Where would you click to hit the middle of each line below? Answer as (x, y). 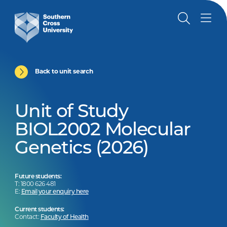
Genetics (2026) (82, 149)
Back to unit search (64, 72)
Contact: (28, 217)
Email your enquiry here (55, 192)
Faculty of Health (64, 217)
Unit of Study (71, 112)
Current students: (40, 210)
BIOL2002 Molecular (103, 131)
